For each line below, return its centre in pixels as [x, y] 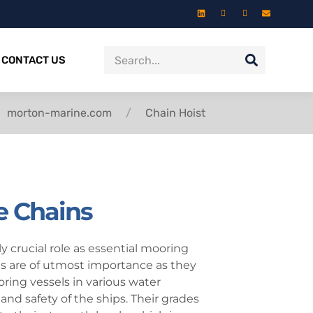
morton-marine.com [59, 113]
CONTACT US [34, 60]
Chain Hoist [175, 113]
